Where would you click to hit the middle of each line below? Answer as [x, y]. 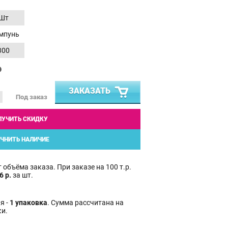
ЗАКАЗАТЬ [90, 91]
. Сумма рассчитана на [85, 202]
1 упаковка [28, 202]
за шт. [22, 175]
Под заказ [32, 97]
